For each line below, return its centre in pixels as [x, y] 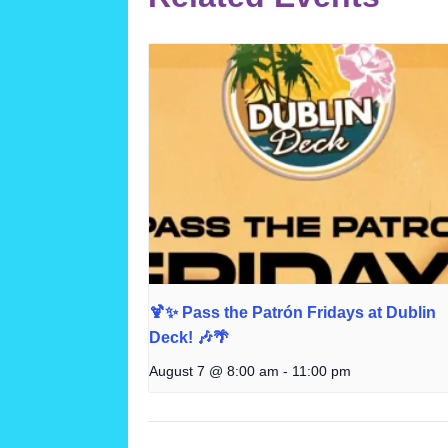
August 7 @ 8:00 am [214, 370]
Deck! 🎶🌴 [189, 337]
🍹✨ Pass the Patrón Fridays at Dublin [292, 312]
